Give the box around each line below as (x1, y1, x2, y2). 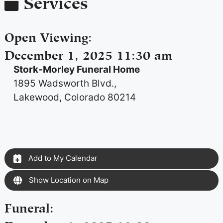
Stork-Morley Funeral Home (13, 64, 140, 76)
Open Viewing (4, 33, 88, 39)
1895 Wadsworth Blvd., (13, 78, 116, 90)
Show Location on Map (26, 175, 109, 185)
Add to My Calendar (26, 153, 98, 163)
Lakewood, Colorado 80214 (13, 92, 136, 104)
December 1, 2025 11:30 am (4, 51, 172, 57)
